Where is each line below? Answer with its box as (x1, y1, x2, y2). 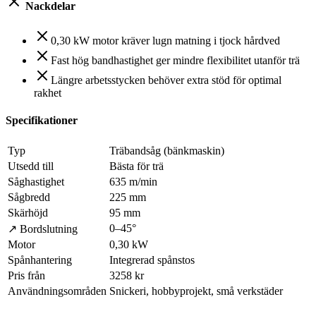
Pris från (8, 269, 45, 281)
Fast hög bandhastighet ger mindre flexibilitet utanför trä (51, 54, 300, 67)
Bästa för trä (109, 159, 164, 172)
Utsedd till (8, 159, 54, 172)
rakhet (34, 87, 61, 99)
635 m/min (109, 175, 157, 188)
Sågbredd (8, 190, 50, 203)
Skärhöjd (8, 206, 48, 219)
